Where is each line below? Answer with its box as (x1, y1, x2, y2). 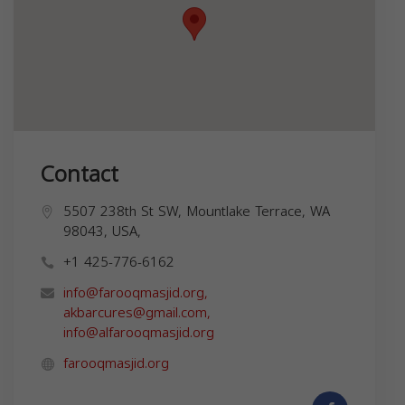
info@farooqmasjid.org (63, 279, 204, 306)
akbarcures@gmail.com (63, 299, 207, 325)
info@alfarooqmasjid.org (63, 319, 214, 345)
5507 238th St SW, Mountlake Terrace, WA (63, 198, 330, 224)
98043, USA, (63, 218, 141, 244)
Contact (41, 153, 118, 195)
